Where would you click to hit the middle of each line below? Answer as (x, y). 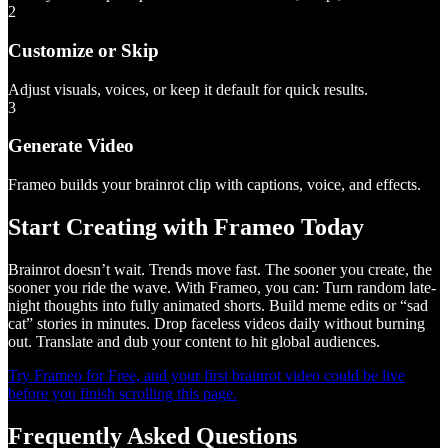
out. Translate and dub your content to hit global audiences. (194, 341)
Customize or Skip (83, 50)
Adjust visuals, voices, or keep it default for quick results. (188, 89)
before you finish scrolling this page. (122, 393)
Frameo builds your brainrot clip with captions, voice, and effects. (214, 185)
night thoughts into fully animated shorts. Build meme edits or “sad (218, 305)
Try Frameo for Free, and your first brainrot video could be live (206, 375)
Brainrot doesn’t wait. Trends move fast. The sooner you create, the (220, 269)
